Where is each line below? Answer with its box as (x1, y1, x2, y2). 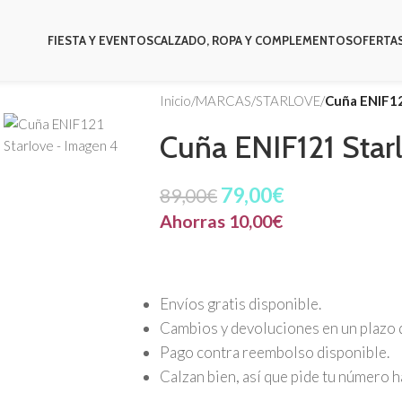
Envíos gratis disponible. (159, 294, 321, 313)
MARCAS (195, 92, 251, 109)
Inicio (159, 92, 191, 109)
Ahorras (159, 210, 229, 232)
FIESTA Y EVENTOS (47, 32, 153, 48)
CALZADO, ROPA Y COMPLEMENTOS (153, 32, 353, 48)
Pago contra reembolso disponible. (159, 343, 389, 362)
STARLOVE (255, 92, 320, 109)
